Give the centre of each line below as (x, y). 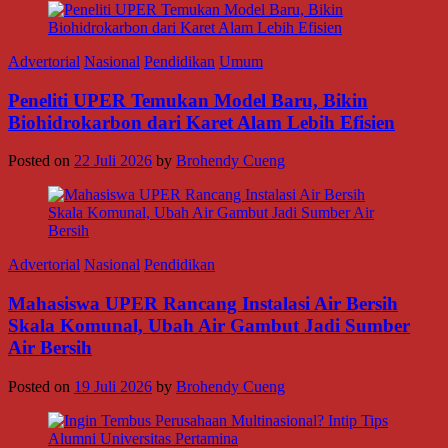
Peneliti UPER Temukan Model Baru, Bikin (188, 100)
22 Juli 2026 (113, 161)
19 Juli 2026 (113, 386)
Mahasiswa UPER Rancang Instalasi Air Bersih (203, 303)
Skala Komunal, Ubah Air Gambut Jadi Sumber (209, 325)
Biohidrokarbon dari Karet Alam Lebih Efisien (201, 122)
